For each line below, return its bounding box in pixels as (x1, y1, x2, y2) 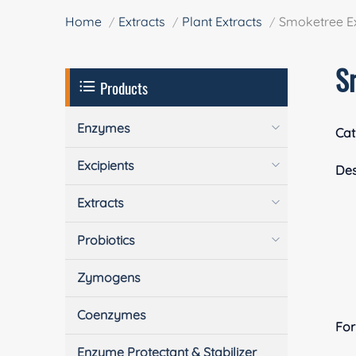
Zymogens (77, 269, 141, 286)
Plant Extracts (182, 14, 263, 30)
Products (97, 76, 149, 99)
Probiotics (77, 232, 136, 249)
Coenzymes (77, 307, 147, 323)
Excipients (77, 157, 135, 174)
